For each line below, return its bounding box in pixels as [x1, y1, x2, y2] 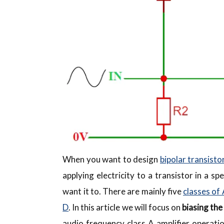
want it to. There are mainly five [62, 185, 183, 196]
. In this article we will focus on [68, 201, 182, 212]
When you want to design [62, 153, 160, 164]
